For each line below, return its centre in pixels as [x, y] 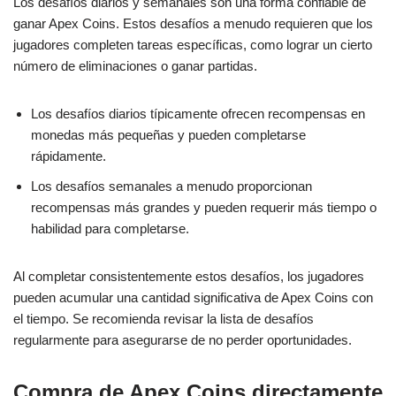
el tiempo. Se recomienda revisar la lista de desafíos [164, 319]
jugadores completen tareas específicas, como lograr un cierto [193, 45]
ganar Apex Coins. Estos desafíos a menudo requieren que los [193, 23]
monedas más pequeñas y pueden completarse [168, 135]
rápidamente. [69, 156]
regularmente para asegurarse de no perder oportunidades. [183, 340]
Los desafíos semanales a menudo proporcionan [171, 186]
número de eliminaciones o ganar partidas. [135, 66]
